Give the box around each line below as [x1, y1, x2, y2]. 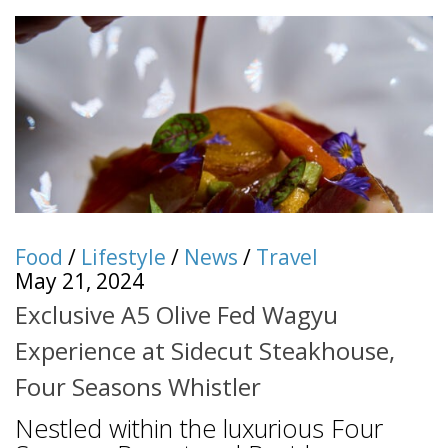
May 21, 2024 [15, 266, 144, 295]
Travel [256, 242, 318, 271]
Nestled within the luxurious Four [15, 411, 383, 446]
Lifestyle [81, 242, 166, 271]
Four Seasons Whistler [15, 370, 261, 404]
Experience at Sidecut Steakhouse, [15, 334, 395, 368]
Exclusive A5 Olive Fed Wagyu [15, 298, 338, 332]
